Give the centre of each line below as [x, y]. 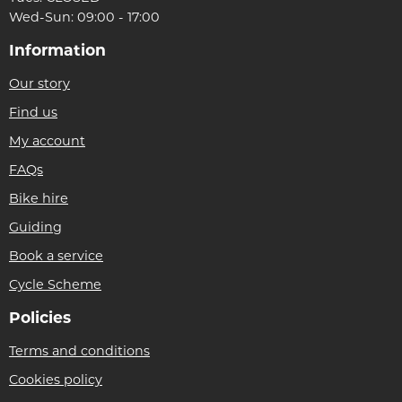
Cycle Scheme [55, 284]
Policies [40, 317]
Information [57, 49]
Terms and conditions [79, 350]
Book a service [56, 255]
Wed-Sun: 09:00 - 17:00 [84, 17]
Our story [39, 83]
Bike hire [39, 198]
